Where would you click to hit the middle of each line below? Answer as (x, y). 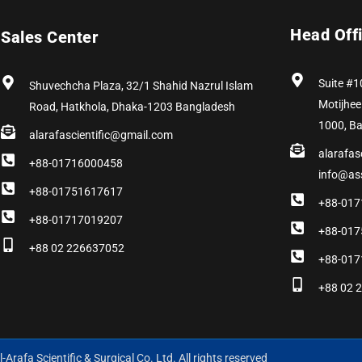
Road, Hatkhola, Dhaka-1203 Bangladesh (132, 106)
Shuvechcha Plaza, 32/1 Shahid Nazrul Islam (141, 85)
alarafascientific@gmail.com (101, 135)
